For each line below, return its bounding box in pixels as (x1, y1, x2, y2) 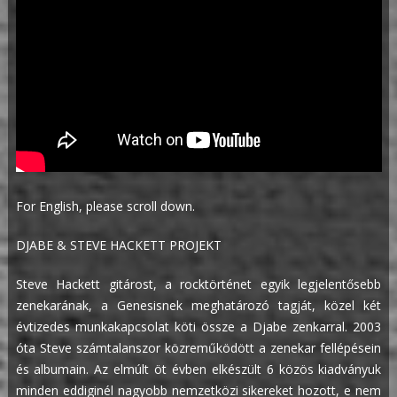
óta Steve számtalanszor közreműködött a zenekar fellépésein (15, 339, 382, 357)
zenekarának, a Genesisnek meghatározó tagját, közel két (15, 297, 382, 315)
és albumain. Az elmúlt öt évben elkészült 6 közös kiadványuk (15, 361, 382, 378)
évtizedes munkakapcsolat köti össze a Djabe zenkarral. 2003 (15, 318, 382, 336)
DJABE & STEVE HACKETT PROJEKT (15, 237, 222, 254)
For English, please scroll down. (15, 198, 195, 215)
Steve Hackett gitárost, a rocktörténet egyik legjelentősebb (15, 276, 382, 293)
